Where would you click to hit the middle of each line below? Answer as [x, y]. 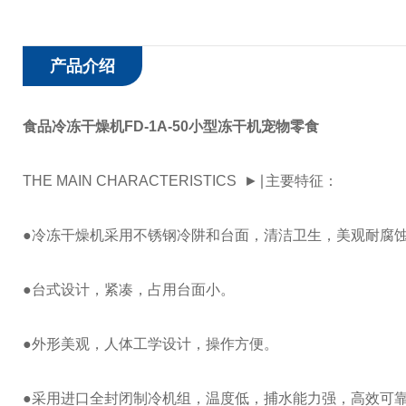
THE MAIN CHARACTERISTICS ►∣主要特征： [180, 181]
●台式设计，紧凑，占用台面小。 [129, 290]
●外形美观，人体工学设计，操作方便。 [150, 344]
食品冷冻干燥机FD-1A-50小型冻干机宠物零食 [171, 126]
